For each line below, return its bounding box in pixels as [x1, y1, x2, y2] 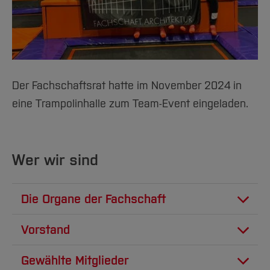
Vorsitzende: [21, 247, 86, 261]
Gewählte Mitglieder [21, 253, 128, 268]
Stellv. [186, 247, 216, 261]
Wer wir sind [12, 151, 98, 170]
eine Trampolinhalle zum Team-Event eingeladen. [12, 97, 251, 111]
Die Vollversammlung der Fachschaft [21, 216, 199, 230]
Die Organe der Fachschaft [21, 192, 166, 207]
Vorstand [21, 222, 70, 237]
